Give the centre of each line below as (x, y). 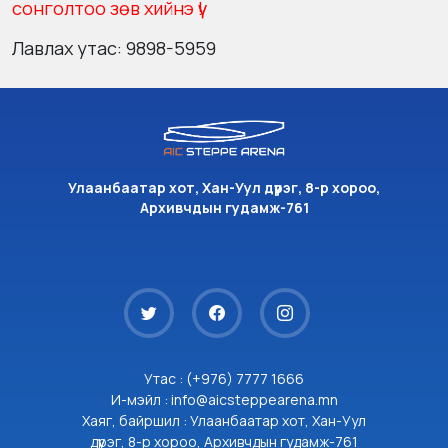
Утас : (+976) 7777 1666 (224, 378)
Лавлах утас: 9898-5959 (114, 48)
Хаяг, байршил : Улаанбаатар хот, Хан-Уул (224, 420)
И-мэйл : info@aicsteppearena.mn (224, 399)
